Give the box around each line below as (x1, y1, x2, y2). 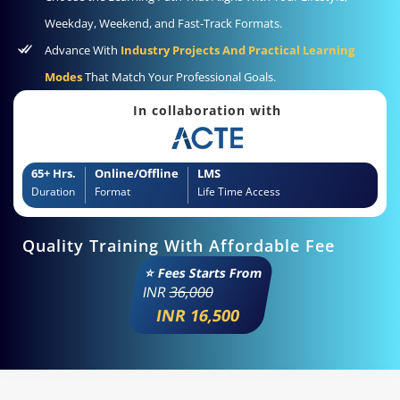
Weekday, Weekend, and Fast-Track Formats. (45, 14, 282, 31)
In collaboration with (132, 101, 281, 119)
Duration (31, 184, 75, 200)
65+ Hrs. (31, 165, 76, 182)
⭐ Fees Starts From (144, 264, 264, 282)
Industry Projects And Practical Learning (121, 41, 354, 58)
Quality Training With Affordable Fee (22, 235, 335, 257)
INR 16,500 (154, 304, 241, 327)
